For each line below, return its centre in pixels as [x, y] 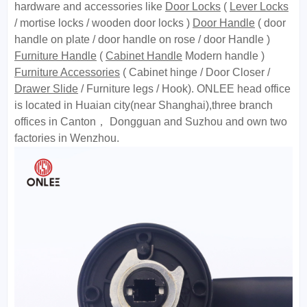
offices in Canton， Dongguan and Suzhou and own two [151, 122]
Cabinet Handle [144, 56]
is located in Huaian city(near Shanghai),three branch [144, 106]
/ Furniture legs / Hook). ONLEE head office [184, 89]
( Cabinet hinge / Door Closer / [195, 73]
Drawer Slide [46, 89]
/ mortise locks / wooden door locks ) [103, 23]
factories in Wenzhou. [67, 138]
